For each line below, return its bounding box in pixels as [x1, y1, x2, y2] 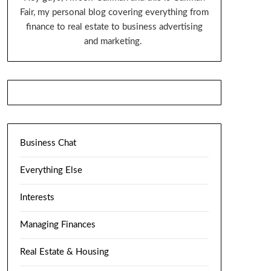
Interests [19, 193, 54, 203]
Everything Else [19, 166, 82, 175]
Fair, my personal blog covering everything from [19, 8, 209, 18]
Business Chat [19, 139, 76, 148]
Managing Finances [19, 220, 96, 230]
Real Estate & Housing [19, 247, 109, 257]
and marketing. [83, 37, 145, 47]
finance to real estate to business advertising [25, 22, 203, 32]
